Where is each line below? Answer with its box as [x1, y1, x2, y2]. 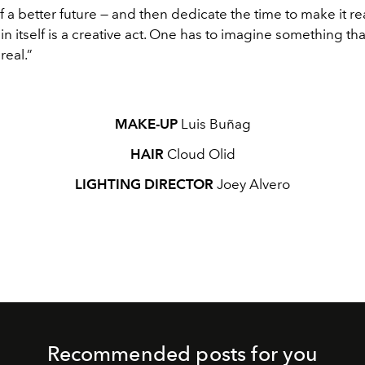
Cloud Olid [163, 146, 235, 163]
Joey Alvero [213, 176, 290, 193]
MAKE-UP [114, 116, 178, 133]
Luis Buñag [177, 116, 251, 133]
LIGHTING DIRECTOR [75, 176, 213, 193]
